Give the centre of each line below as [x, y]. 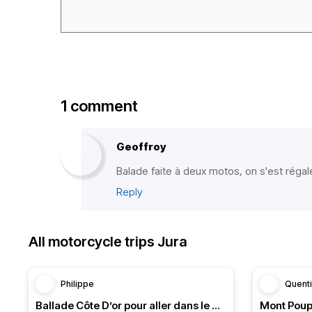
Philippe [77, 284]
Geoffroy [141, 147]
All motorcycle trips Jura [108, 242]
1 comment [99, 106]
